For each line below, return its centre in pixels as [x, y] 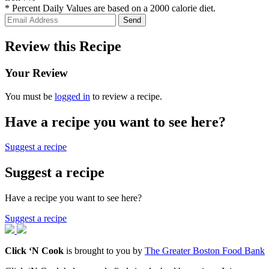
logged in [72, 96]
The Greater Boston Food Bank [205, 251]
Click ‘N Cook [34, 251]
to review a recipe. [126, 96]
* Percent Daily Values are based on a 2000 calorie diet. [110, 8]
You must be [30, 96]
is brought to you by [104, 251]
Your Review [36, 73]
